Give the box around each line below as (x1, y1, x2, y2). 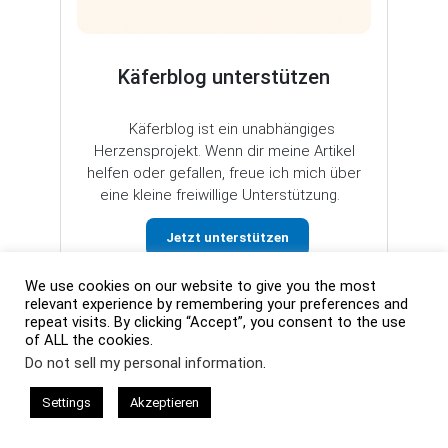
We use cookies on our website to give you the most (25, 277, 376, 295)
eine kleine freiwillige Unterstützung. (100, 185, 348, 204)
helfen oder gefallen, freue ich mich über (87, 163, 361, 182)
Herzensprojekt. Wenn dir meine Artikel (93, 141, 355, 160)
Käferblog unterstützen (118, 64, 330, 89)
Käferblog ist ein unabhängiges (113, 119, 335, 138)
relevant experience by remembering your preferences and (25, 295, 408, 313)
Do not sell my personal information (25, 354, 263, 372)
